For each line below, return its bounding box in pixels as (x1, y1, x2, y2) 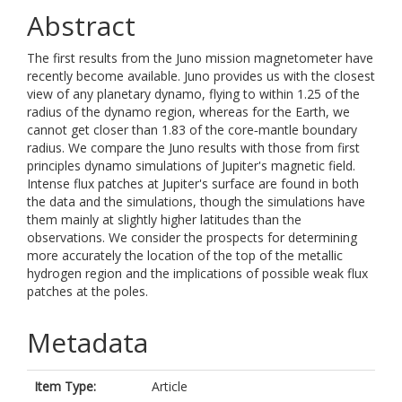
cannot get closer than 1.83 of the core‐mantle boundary (27, 121, 357, 138)
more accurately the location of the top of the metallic (27, 247, 343, 264)
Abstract (27, 7, 135, 44)
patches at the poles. (27, 283, 148, 300)
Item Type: (34, 378, 96, 395)
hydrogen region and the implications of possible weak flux (27, 265, 368, 282)
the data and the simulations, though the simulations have (27, 193, 365, 210)
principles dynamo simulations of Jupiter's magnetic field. (27, 157, 355, 174)
